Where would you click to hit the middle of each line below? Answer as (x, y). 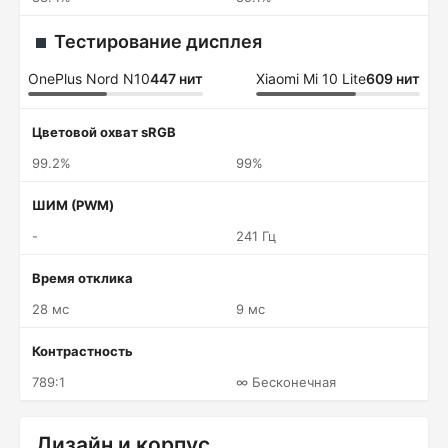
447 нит (176, 78)
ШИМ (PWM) (73, 205)
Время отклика (82, 278)
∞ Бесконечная (286, 382)
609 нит (393, 78)
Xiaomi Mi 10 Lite (311, 78)
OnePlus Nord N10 (89, 78)
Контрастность (82, 351)
